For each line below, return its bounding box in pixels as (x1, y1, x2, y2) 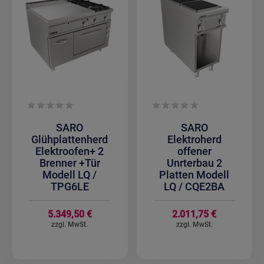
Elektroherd (167, 133, 222, 146)
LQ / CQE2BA (164, 180, 225, 193)
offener (177, 145, 212, 158)
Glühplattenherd (31, 133, 108, 146)
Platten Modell (159, 169, 230, 181)
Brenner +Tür (39, 157, 100, 170)
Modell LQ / (42, 169, 97, 181)
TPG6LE (50, 180, 89, 193)
